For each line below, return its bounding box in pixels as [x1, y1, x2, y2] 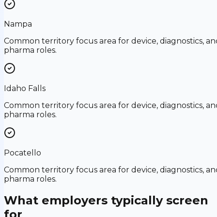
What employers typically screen [4, 193, 208, 207]
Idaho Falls [4, 83, 46, 93]
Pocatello [4, 148, 41, 157]
